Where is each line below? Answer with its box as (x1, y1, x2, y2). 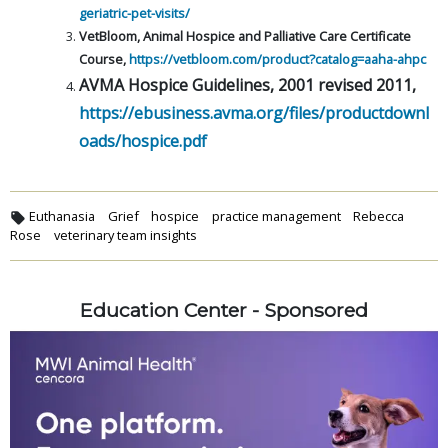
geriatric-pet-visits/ (79, 3, 190, 22)
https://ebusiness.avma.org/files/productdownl (79, 101, 429, 124)
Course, (79, 49, 129, 68)
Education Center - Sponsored (80, 297, 368, 322)
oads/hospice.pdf (79, 129, 207, 152)
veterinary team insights (53, 225, 197, 244)
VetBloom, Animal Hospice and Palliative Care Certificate (79, 26, 411, 45)
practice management (211, 206, 341, 225)
